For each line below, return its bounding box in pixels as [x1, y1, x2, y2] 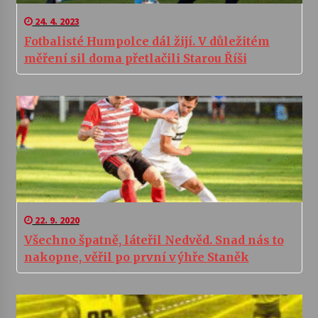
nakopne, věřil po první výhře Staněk [23, 249, 249, 264]
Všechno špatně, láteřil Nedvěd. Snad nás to [23, 232, 284, 247]
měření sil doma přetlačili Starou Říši [23, 50, 247, 65]
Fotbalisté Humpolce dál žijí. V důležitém [23, 33, 270, 48]
